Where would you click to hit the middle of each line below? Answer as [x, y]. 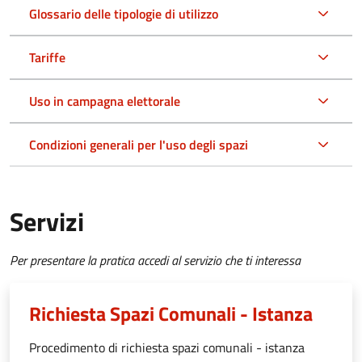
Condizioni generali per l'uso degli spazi [139, 144]
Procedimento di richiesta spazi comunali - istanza [167, 347]
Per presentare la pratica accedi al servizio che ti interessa [155, 260]
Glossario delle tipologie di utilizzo [124, 13]
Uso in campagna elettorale [105, 101]
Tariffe [47, 57]
